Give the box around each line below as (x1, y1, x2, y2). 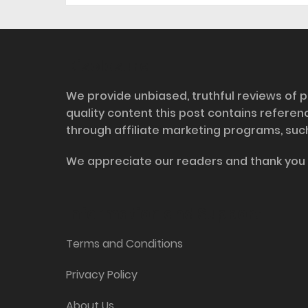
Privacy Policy (66, 267, 137, 283)
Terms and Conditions (66, 236, 183, 252)
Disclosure (66, 56, 149, 78)
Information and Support (66, 203, 261, 225)
